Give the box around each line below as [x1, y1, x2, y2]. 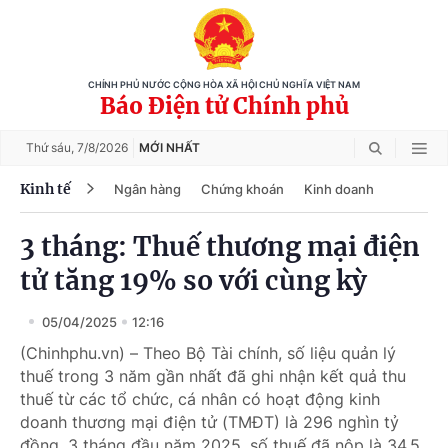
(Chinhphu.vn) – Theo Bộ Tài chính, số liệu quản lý [20, 343, 396, 363]
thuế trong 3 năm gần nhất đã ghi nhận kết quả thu [20, 366, 406, 386]
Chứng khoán [201, 180, 284, 197]
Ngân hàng [114, 180, 181, 197]
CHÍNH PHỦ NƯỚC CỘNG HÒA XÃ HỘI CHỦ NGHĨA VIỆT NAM [88, 80, 360, 90]
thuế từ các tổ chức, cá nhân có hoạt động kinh [20, 389, 380, 409]
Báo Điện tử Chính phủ [99, 92, 349, 120]
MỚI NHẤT [139, 140, 200, 155]
